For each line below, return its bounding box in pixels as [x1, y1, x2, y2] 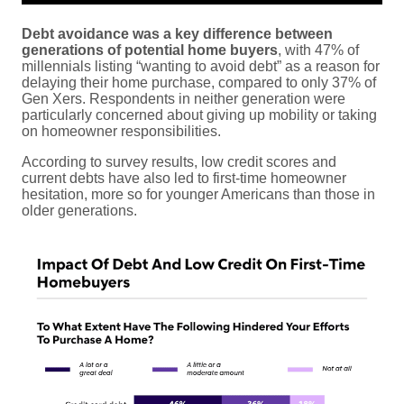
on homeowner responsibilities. [22, 124, 221, 140]
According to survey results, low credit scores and [22, 154, 336, 170]
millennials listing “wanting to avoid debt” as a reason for [22, 59, 380, 75]
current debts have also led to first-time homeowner [22, 170, 346, 187]
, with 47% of [278, 42, 359, 59]
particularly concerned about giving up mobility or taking [22, 107, 377, 124]
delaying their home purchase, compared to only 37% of [22, 75, 376, 91]
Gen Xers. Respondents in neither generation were [22, 91, 345, 107]
